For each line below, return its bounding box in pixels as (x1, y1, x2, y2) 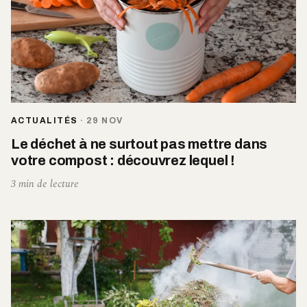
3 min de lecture (11, 175, 79, 192)
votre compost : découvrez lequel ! (11, 152, 236, 168)
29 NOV (86, 115, 123, 125)
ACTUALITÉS (11, 115, 78, 125)
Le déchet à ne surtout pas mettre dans (11, 136, 268, 151)
